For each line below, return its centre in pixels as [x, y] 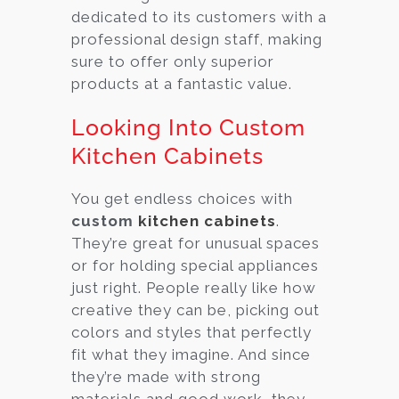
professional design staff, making [197, 39]
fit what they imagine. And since [191, 354]
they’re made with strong [166, 376]
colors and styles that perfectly [191, 332]
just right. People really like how [194, 287]
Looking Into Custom [188, 127]
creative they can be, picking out [195, 309]
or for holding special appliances [195, 265]
